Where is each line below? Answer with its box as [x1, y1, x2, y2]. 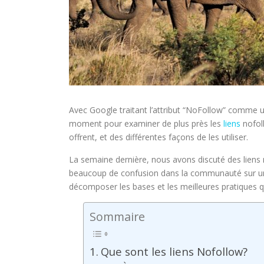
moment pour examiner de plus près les [69, 118, 223, 129]
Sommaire [90, 209, 145, 225]
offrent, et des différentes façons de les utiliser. [69, 131, 248, 143]
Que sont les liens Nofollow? [100, 244, 247, 259]
